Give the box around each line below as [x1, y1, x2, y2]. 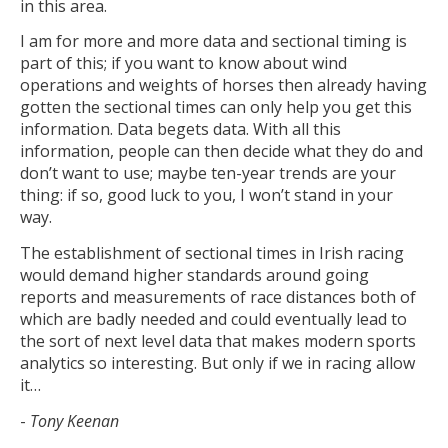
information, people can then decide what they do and [20, 140, 423, 163]
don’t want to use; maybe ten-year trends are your [20, 162, 396, 185]
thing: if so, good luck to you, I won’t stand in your [20, 184, 393, 207]
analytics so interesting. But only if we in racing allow [20, 351, 415, 374]
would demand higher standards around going [20, 263, 369, 286]
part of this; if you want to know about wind [20, 52, 347, 75]
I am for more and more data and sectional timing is [20, 30, 407, 53]
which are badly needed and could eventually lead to [20, 307, 407, 330]
